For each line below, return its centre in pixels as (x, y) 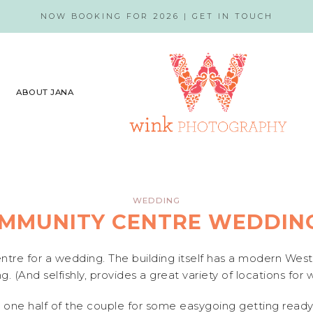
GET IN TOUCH (232, 16)
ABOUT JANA (45, 93)
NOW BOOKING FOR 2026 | (116, 16)
